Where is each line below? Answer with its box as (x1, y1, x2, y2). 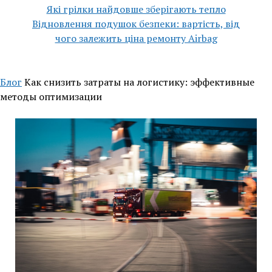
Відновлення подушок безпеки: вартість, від (32, 17, 240, 30)
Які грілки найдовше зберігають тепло (46, 2, 226, 16)
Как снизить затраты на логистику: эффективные (24, 75, 254, 89)
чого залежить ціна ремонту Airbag (55, 32, 217, 45)
